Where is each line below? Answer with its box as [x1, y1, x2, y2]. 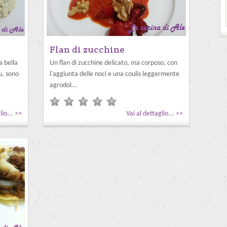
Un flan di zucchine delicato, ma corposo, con [50, 59, 177, 67]
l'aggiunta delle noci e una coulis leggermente [50, 70, 179, 78]
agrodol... [50, 82, 78, 89]
